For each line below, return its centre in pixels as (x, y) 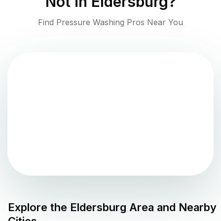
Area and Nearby (171, 207)
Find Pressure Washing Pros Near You (110, 22)
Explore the (39, 207)
